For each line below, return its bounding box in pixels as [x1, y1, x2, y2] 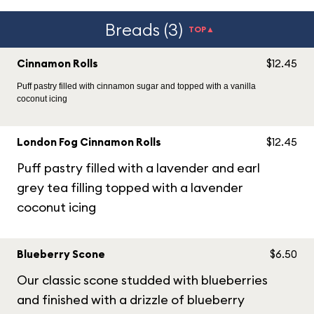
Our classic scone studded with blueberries [17, 272, 268, 288]
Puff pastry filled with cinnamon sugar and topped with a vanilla [17, 81, 256, 91]
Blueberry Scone [17, 247, 105, 261]
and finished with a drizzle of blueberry [17, 292, 245, 308]
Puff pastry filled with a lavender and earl [17, 160, 260, 176]
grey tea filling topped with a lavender [17, 179, 243, 196]
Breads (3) [105, 19, 183, 40]
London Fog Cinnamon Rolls [17, 135, 161, 149]
